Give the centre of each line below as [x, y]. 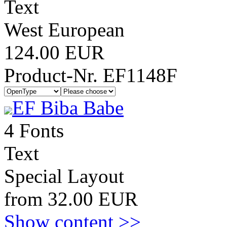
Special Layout [64, 176]
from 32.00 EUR [71, 199]
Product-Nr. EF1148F [91, 75]
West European [64, 30]
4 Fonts [34, 130]
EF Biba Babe [68, 108]
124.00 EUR [54, 52]
